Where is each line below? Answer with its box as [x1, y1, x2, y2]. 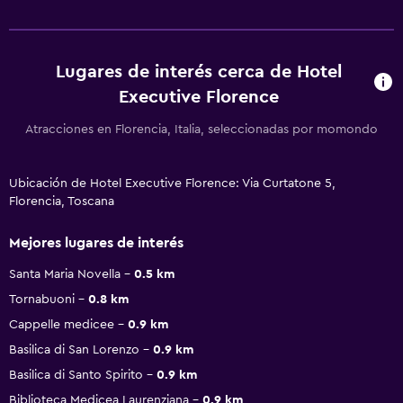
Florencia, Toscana [9, 194, 114, 208]
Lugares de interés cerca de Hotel [56, 62, 343, 81]
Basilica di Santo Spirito [9, 368, 143, 381]
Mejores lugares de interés [9, 235, 184, 250]
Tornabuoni [9, 292, 75, 306]
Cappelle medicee [9, 318, 114, 331]
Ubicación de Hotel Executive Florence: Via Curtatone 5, [9, 176, 336, 190]
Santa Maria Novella [9, 267, 121, 281]
